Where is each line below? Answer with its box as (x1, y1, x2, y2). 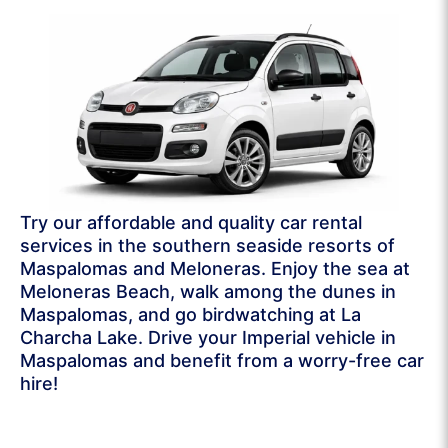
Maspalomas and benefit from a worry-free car (20, 349, 424, 371)
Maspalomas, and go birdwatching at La (20, 303, 361, 325)
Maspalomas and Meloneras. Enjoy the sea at (20, 257, 410, 279)
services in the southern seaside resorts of (20, 234, 395, 256)
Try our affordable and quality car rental (20, 211, 362, 233)
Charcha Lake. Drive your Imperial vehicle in (20, 326, 396, 348)
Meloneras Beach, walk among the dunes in (20, 280, 396, 302)
